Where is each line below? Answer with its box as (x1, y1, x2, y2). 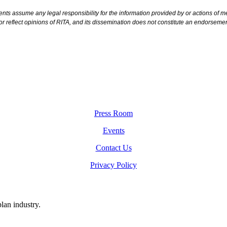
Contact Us (95, 143, 132, 152)
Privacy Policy (90, 160, 137, 169)
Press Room (94, 108, 133, 118)
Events (102, 126, 125, 135)
